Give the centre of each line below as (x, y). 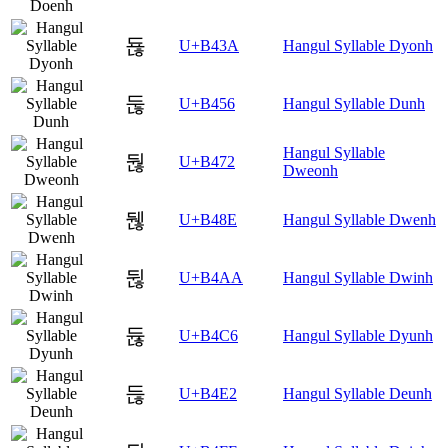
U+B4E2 (208, 394)
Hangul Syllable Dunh (354, 104)
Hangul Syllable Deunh (357, 394)
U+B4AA (211, 278)
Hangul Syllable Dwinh (358, 278)
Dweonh (310, 171)
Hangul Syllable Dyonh (358, 46)
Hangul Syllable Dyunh (358, 336)
